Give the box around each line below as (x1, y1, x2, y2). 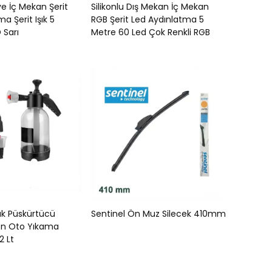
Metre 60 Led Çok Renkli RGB (91, 26, 210, 38)
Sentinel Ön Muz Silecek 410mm (91, 208, 226, 220)
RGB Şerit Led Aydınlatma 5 (91, 13, 204, 25)
